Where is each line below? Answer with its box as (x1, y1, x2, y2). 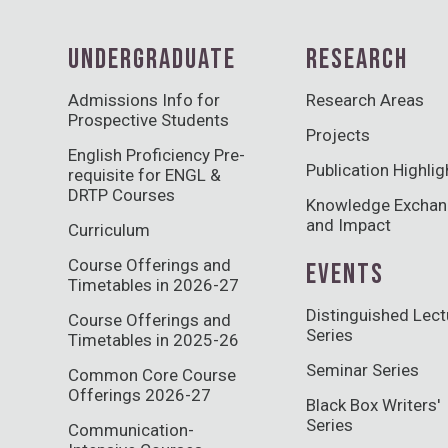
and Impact (306, 214, 391, 235)
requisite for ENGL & (68, 164, 221, 185)
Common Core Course (68, 364, 236, 385)
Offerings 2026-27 (68, 384, 211, 405)
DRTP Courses (68, 184, 175, 205)
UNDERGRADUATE (68, 42, 236, 76)
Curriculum (68, 219, 150, 240)
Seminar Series (306, 359, 419, 380)
